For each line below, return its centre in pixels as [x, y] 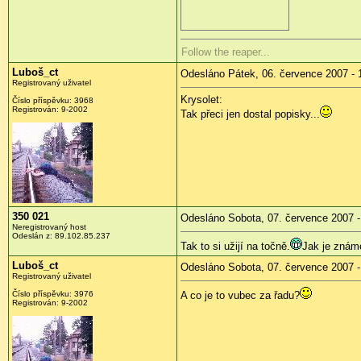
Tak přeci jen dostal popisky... [250, 114]
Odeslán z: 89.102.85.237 [61, 235]
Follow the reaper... [226, 52]
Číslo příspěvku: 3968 [53, 100]
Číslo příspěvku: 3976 [53, 293]
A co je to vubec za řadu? [240, 295]
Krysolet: [201, 99]
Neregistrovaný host [49, 226]
